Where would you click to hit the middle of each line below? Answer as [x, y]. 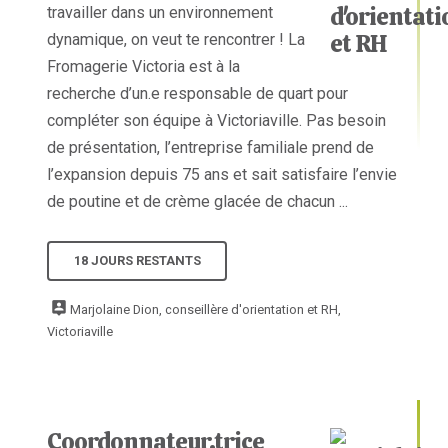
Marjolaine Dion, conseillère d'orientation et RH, [206, 310]
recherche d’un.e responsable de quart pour [198, 94]
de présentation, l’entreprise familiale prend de [211, 148]
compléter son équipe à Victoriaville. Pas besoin [217, 121]
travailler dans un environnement [160, 13]
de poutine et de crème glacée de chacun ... [198, 202]
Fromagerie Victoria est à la [144, 67]
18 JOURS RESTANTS [137, 260]
